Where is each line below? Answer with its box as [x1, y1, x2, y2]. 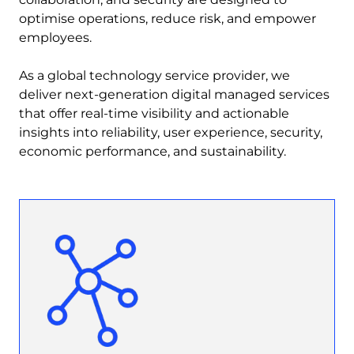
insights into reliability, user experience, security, [19, 124, 322, 140]
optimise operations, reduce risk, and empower [19, 10, 316, 26]
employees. [19, 29, 95, 45]
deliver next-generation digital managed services [19, 86, 330, 102]
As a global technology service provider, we [19, 67, 290, 83]
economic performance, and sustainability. [19, 143, 286, 159]
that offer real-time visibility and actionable [19, 105, 289, 121]
